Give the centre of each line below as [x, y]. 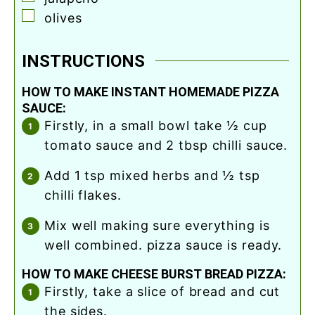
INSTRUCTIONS [83, 61]
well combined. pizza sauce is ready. [163, 245]
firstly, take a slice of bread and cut [49, 292]
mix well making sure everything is [50, 226]
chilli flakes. [83, 195]
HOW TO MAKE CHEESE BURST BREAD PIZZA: [154, 274]
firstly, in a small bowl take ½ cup [49, 126]
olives [63, 18]
